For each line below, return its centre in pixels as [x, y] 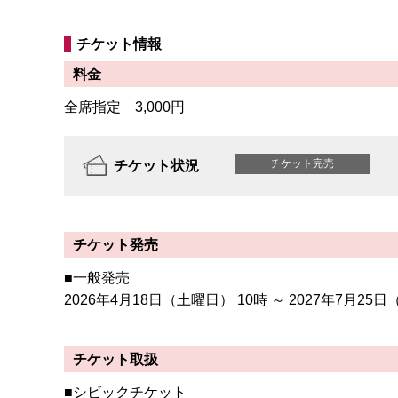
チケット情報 [119, 44]
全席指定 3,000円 [131, 107]
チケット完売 [302, 163]
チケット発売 [115, 244]
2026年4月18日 [113, 299]
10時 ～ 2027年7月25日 [312, 299]
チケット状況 [156, 165]
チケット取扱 [115, 359]
